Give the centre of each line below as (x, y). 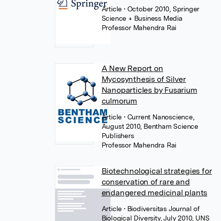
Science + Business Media (142, 18)
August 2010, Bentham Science (150, 126)
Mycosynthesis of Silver (144, 79)
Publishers (118, 136)
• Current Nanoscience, (159, 117)
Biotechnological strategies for (157, 171)
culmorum (119, 101)
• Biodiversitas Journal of (162, 209)
